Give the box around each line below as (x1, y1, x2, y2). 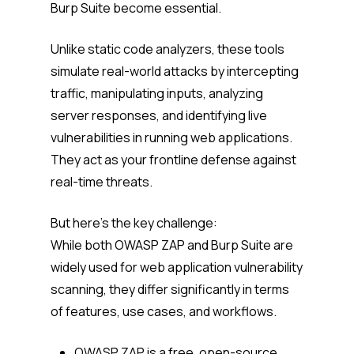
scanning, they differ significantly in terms (51, 281, 289, 299)
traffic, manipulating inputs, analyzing (51, 85, 263, 103)
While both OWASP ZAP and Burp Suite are (51, 236, 293, 254)
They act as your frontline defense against (51, 151, 296, 169)
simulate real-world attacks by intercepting (51, 62, 299, 81)
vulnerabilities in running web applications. (51, 129, 292, 147)
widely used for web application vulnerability (51, 258, 303, 277)
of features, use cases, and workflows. (51, 303, 279, 321)
